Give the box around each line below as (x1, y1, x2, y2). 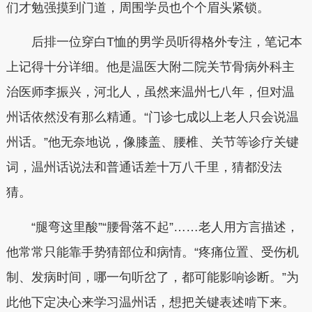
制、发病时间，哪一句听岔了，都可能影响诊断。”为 (6, 270, 299, 284)
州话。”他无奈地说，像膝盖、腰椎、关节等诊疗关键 (6, 135, 299, 150)
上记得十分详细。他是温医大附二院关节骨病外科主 (6, 60, 295, 75)
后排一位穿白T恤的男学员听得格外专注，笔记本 (6, 35, 302, 49)
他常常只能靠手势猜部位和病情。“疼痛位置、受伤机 (6, 244, 299, 259)
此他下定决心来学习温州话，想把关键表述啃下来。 (6, 295, 295, 309)
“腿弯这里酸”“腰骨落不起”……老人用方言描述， (6, 219, 299, 234)
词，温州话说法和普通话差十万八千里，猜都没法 (6, 160, 282, 175)
